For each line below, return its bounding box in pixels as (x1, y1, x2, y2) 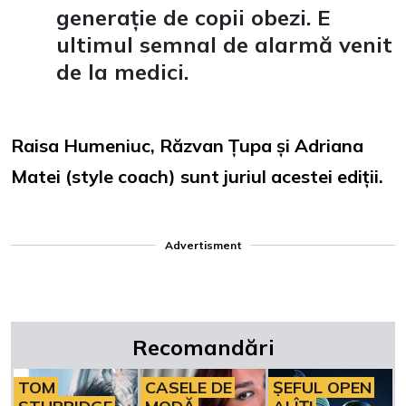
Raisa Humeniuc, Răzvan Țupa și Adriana (11, 133, 363, 157)
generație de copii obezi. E (56, 3, 331, 31)
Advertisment (164, 237, 242, 252)
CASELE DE (145, 377, 233, 399)
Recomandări (131, 333, 275, 361)
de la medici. (56, 57, 188, 85)
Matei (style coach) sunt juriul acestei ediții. (11, 164, 383, 188)
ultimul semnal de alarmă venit (56, 30, 392, 58)
